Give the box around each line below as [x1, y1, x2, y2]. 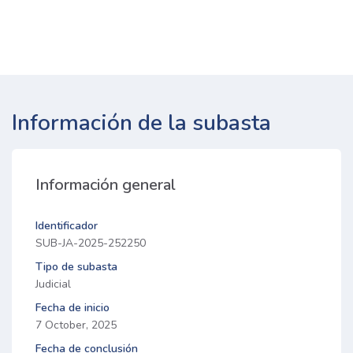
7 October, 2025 [35, 318, 117, 333]
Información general [35, 174, 176, 196]
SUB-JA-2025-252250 [35, 236, 146, 251]
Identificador [35, 218, 98, 234]
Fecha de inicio [35, 300, 110, 316]
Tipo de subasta [35, 259, 117, 275]
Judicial [35, 277, 71, 292]
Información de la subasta [12, 108, 271, 139]
